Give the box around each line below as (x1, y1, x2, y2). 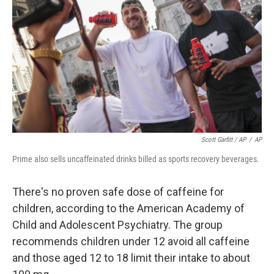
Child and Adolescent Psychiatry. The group (12, 218, 223, 231)
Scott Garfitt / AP (201, 136, 246, 144)
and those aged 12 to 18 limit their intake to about (12, 251, 250, 264)
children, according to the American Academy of (12, 202, 245, 215)
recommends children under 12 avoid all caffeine (12, 235, 250, 248)
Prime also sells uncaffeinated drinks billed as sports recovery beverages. (12, 154, 259, 164)
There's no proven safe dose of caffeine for (12, 185, 224, 198)
